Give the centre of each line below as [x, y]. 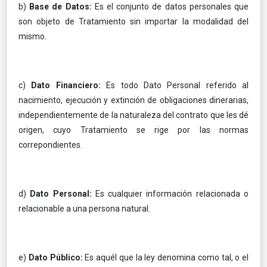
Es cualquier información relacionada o [172, 193]
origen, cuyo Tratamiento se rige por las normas [133, 130]
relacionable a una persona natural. [84, 208]
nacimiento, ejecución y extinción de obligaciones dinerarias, [133, 100]
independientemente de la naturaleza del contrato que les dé [133, 115]
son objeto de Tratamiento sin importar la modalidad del [133, 21]
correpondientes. [50, 145]
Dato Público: [57, 257]
